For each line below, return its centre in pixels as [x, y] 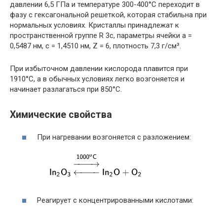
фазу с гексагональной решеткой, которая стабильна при [108, 15]
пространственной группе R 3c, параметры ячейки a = [101, 36]
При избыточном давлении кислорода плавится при [99, 69]
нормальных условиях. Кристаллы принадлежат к [94, 25]
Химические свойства [61, 114]
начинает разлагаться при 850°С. [66, 90]
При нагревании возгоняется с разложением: [114, 137]
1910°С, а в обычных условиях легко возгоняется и [97, 79]
